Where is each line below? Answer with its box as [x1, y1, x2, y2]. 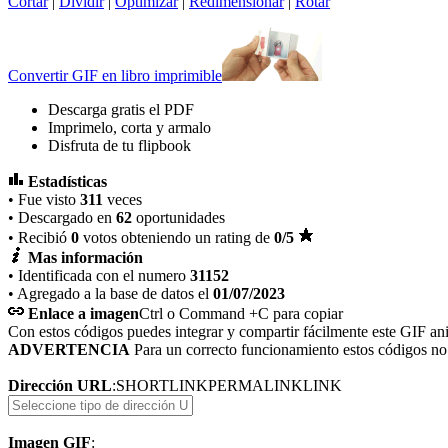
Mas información [28, 248, 143, 266]
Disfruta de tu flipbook [48, 136, 191, 154]
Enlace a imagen [28, 304, 139, 322]
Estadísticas [28, 172, 107, 190]
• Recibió [8, 228, 71, 246]
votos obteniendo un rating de [79, 228, 274, 246]
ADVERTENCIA [8, 340, 130, 358]
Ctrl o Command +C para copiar [139, 304, 343, 322]
